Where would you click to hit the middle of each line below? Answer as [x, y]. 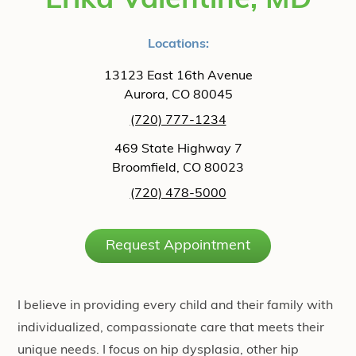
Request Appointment [178, 246]
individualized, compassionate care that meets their [171, 328]
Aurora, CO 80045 [178, 95]
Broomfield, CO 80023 [178, 168]
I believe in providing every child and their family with [175, 306]
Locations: [178, 44]
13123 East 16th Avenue [178, 76]
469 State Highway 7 [178, 149]
